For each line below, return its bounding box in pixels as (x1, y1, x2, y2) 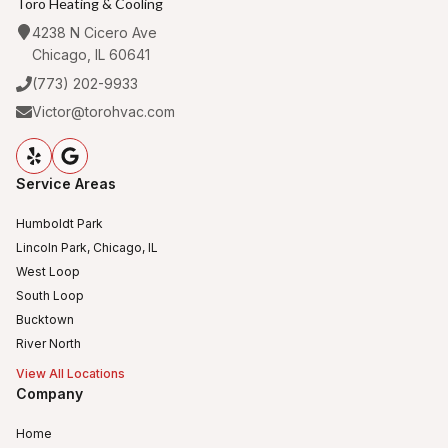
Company (16, 385, 83, 402)
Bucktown (16, 312, 74, 327)
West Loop (16, 264, 80, 279)
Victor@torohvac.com (32, 103, 175, 120)
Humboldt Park (16, 216, 103, 231)
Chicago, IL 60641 (32, 46, 150, 63)
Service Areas (16, 175, 116, 192)
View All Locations (16, 366, 125, 381)
